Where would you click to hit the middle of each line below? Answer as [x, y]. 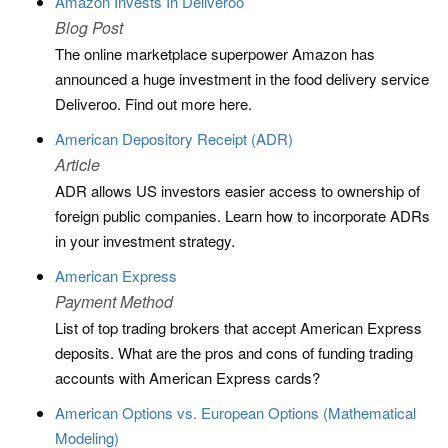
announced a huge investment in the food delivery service [242, 78]
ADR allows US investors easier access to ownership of [237, 190]
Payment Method [114, 301]
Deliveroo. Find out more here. [153, 103]
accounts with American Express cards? [187, 377]
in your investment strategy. [145, 240]
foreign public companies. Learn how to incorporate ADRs [242, 215]
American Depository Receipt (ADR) [174, 138]
